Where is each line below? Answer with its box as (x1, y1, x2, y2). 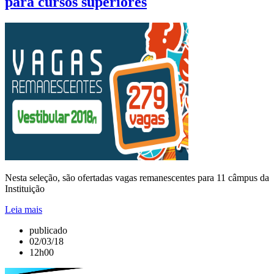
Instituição (5, 183, 45, 194)
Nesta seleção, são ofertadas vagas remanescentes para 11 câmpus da (5, 172, 269, 183)
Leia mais (5, 204, 42, 215)
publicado (29, 225, 67, 236)
